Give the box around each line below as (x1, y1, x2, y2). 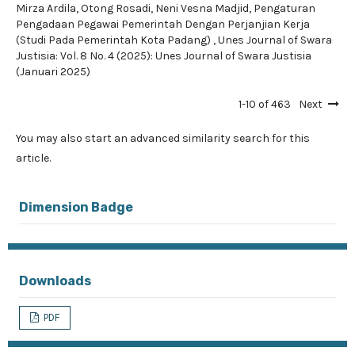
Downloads (19, 273, 91, 288)
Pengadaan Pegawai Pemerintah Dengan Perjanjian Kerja (16, 17, 310, 31)
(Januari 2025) (16, 65, 90, 78)
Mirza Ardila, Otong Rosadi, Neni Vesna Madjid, (16, 2, 254, 15)
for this (269, 132, 310, 145)
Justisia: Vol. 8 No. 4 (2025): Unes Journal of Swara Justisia (16, 49, 311, 63)
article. (16, 151, 51, 165)
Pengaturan (254, 2, 315, 15)
